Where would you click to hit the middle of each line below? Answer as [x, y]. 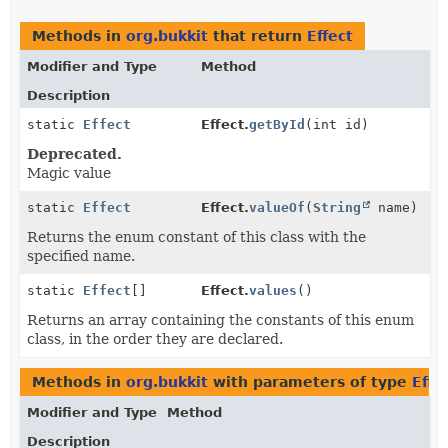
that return [257, 35]
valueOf [277, 207]
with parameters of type [310, 381]
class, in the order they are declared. [155, 338]
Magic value [69, 172]
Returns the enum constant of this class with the [196, 236]
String [337, 207]
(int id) [337, 124]
